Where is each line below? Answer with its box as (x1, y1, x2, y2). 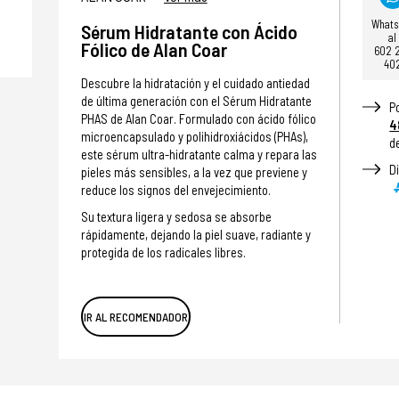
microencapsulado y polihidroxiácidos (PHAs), (80, 128, 308, 145)
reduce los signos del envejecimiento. (80, 182, 271, 199)
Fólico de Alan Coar (80, 37, 227, 61)
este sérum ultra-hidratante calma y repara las (80, 146, 317, 163)
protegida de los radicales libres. (80, 244, 246, 261)
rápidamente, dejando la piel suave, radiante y (80, 226, 311, 243)
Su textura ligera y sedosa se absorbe (80, 208, 272, 225)
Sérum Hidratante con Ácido (80, 20, 297, 43)
